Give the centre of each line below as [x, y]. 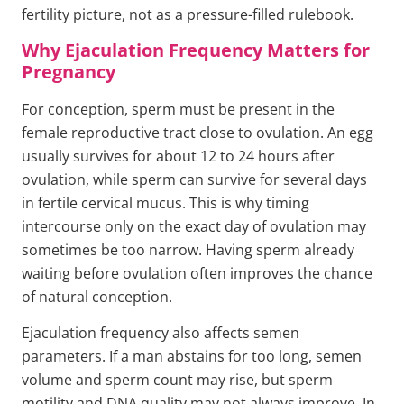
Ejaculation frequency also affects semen [161, 332]
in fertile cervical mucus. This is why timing [165, 202]
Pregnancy [69, 71]
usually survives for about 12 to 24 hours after [178, 156]
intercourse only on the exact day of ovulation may [194, 226]
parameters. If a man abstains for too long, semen [192, 356]
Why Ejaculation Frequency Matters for [196, 50]
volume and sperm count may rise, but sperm [177, 379]
